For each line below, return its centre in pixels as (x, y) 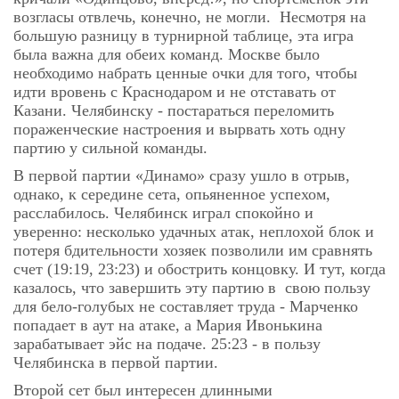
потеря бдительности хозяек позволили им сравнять (193, 250)
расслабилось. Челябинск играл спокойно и (163, 213)
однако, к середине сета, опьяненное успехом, (172, 194)
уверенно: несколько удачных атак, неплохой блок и (194, 232)
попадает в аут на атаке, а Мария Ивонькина (168, 325)
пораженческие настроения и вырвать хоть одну (179, 129)
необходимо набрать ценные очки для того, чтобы (185, 73)
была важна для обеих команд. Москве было (167, 54)
